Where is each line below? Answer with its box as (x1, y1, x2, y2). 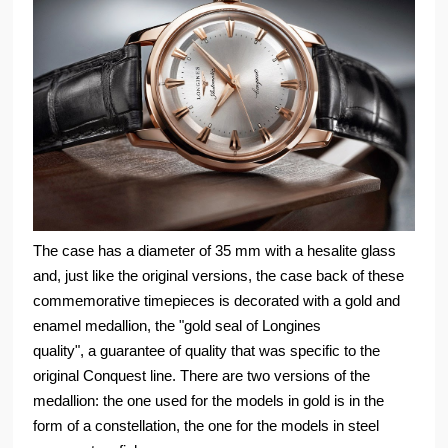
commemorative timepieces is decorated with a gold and (33, 292, 401, 310)
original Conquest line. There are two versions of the (33, 367, 371, 385)
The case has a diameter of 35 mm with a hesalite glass (33, 242, 397, 260)
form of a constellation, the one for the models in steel (33, 417, 380, 435)
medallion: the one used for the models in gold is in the (33, 392, 385, 410)
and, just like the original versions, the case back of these (33, 267, 405, 285)
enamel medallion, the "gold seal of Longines (33, 317, 322, 335)
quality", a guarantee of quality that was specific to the (33, 342, 381, 360)
